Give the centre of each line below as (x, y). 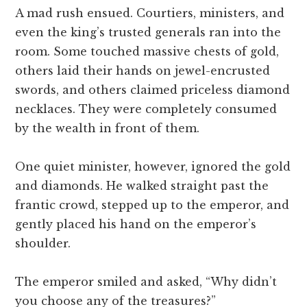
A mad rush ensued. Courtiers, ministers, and (150, 13)
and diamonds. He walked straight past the (142, 186)
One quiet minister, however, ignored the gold (153, 167)
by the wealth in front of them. (108, 128)
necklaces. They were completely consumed (146, 109)
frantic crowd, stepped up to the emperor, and (152, 205)
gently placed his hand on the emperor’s (136, 224)
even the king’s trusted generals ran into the (148, 33)
